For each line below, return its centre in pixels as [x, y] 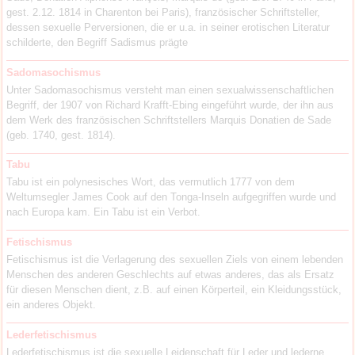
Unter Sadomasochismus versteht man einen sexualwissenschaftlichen [170, 90]
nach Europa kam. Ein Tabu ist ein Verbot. [104, 212]
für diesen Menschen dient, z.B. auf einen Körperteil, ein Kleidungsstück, [174, 289]
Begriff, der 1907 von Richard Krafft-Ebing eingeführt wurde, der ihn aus [170, 105]
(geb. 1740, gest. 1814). [61, 135]
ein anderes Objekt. [52, 304]
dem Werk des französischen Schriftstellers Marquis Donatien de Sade [169, 120]
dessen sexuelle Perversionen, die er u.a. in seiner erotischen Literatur [168, 28]
